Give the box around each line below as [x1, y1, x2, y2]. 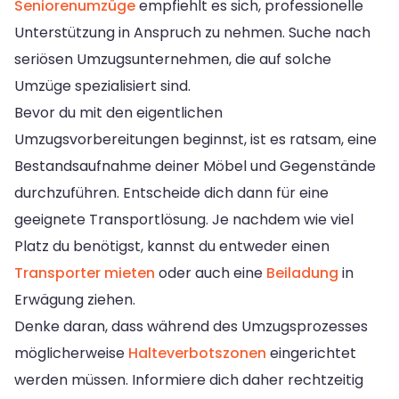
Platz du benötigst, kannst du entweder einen [14, 235, 330, 256]
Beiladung [266, 262, 338, 283]
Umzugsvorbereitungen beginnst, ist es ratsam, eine [14, 128, 377, 150]
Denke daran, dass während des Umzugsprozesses [14, 315, 368, 337]
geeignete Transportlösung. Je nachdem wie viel [14, 208, 354, 230]
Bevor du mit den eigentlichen [14, 102, 223, 123]
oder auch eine [155, 262, 266, 283]
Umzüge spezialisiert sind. [14, 75, 191, 96]
